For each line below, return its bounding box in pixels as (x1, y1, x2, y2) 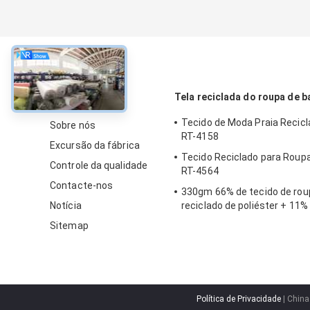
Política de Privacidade (196, 294, 281, 304)
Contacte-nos (50, 180, 113, 192)
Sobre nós (50, 120, 95, 131)
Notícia (50, 200, 82, 212)
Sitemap (50, 220, 89, 232)
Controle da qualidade (50, 160, 148, 172)
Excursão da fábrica (50, 140, 140, 152)
